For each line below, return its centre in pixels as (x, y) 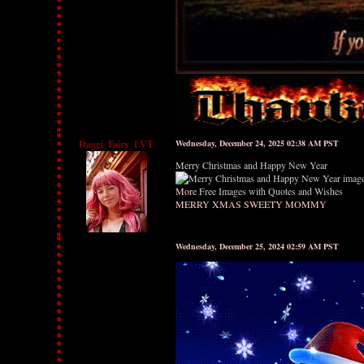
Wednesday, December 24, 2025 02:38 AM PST (257, 143)
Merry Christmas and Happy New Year (251, 165)
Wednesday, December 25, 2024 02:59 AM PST (257, 246)
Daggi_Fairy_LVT (116, 144)
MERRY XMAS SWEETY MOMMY (251, 204)
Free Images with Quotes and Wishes (271, 191)
